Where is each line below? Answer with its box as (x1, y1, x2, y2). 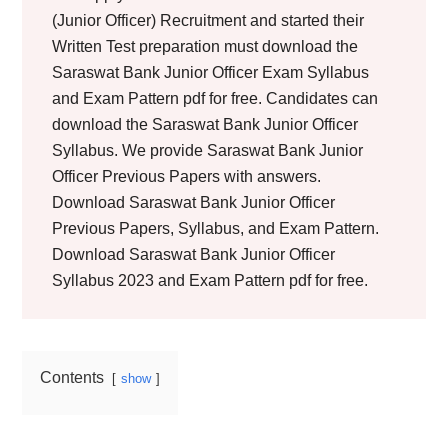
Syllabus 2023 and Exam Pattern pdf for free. (52, 272, 369, 289)
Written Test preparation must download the (52, 38, 359, 55)
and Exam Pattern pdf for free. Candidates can (52, 90, 379, 107)
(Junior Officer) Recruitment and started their (52, 12, 365, 29)
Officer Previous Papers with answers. (52, 168, 322, 185)
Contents (40, 369, 105, 386)
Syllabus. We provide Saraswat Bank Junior (52, 142, 364, 159)
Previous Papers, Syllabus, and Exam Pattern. (52, 220, 380, 237)
